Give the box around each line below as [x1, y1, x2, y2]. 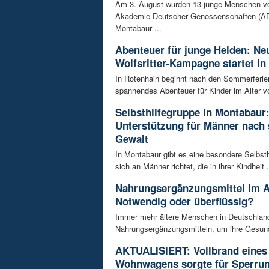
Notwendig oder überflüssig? [115, 194, 253, 209]
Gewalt [115, 131, 148, 147]
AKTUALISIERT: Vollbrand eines [115, 243, 267, 258]
